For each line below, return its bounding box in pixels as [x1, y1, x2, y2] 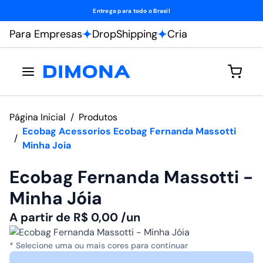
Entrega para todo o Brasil [93, 6, 170, 15]
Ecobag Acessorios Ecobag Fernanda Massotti [22, 125, 236, 137]
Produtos [79, 111, 117, 123]
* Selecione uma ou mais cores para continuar [9, 240, 188, 251]
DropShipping [92, 27, 157, 41]
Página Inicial [9, 111, 66, 123]
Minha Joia [22, 139, 71, 151]
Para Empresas [9, 27, 82, 41]
